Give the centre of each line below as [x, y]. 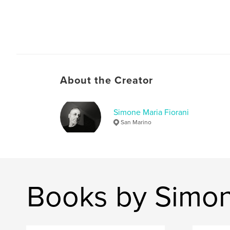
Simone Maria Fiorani [151, 112]
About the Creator [107, 80]
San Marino [136, 122]
